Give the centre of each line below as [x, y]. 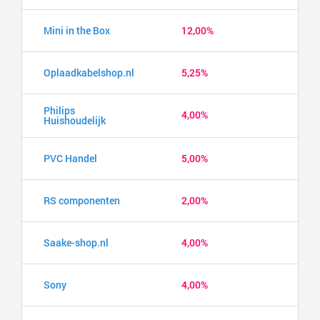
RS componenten [82, 200]
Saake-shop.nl [76, 242]
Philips [59, 110]
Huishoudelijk [75, 120]
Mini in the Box [77, 30]
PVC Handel [70, 158]
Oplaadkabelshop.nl [89, 72]
